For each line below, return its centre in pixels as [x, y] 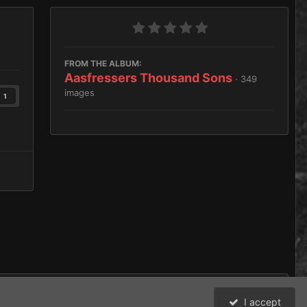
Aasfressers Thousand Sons [148, 78]
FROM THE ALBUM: [103, 63]
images [79, 93]
